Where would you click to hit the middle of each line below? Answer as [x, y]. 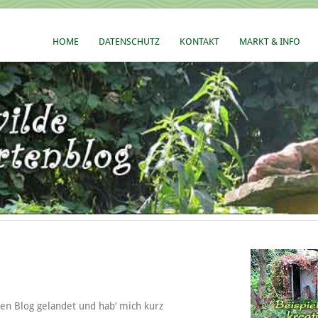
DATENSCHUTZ [129, 42]
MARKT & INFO [270, 42]
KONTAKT [199, 42]
